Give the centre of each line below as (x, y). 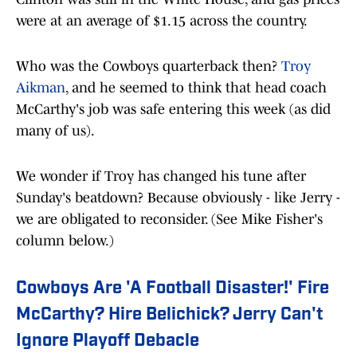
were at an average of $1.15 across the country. (162, 21)
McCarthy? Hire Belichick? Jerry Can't (169, 316)
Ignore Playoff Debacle (108, 342)
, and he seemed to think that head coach (196, 88)
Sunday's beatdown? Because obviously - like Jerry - (178, 198)
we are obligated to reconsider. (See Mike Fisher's (169, 220)
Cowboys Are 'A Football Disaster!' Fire (173, 289)
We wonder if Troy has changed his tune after (161, 177)
